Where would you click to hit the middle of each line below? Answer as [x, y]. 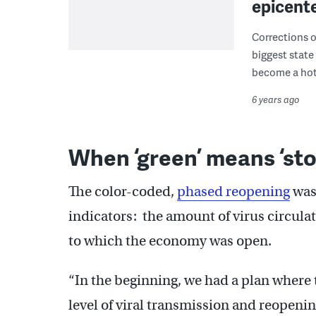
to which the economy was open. [170, 241]
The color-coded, [123, 191]
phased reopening [233, 191]
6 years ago [276, 99]
